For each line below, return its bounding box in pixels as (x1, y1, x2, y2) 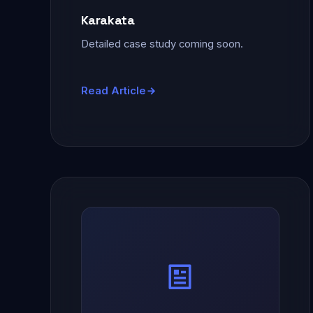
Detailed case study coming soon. (80, 38, 243, 51)
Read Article (80, 84, 146, 97)
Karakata (80, 12, 135, 29)
